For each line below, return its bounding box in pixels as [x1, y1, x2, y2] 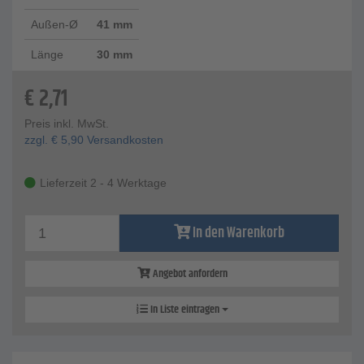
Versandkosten [84, 133, 163, 147]
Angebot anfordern [149, 265, 227, 284]
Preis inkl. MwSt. [24, 117, 109, 131]
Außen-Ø [31, 18, 78, 32]
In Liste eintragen [147, 301, 222, 319]
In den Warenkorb [192, 222, 284, 245]
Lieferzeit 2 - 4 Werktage [40, 176, 167, 190]
